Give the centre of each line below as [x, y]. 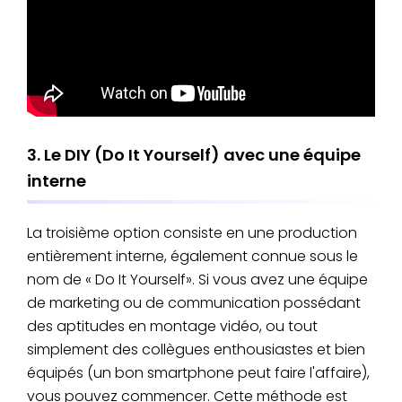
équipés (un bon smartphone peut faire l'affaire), [198, 372]
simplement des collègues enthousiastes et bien [196, 349]
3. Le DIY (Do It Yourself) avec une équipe [194, 154]
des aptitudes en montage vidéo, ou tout [172, 326]
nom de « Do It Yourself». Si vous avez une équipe [197, 279]
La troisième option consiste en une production [192, 232]
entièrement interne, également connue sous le [192, 256]
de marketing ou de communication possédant [194, 302]
